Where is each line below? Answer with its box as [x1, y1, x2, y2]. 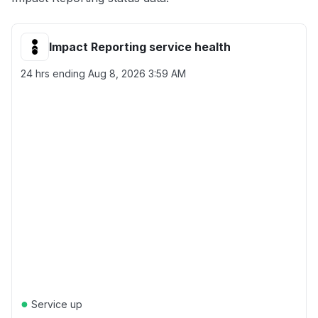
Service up [28, 298, 82, 310]
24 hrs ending [21, 67, 88, 79]
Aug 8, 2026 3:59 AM [88, 67, 186, 79]
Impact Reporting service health [49, 40, 231, 54]
